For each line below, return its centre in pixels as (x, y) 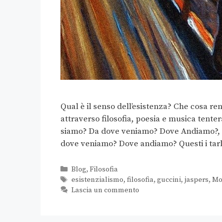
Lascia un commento (105, 190)
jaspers (196, 180)
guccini (169, 180)
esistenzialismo (97, 180)
